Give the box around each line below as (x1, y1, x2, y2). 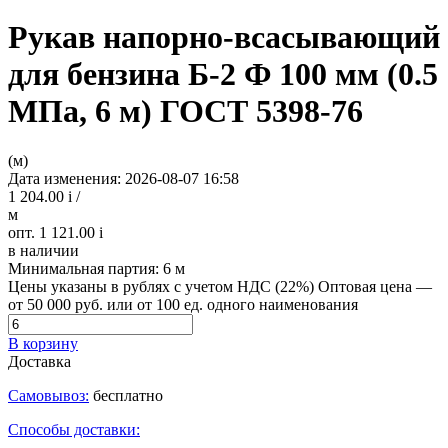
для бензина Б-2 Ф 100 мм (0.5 (8, 56, 438, 93)
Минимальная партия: (8, 259, 163, 277)
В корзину (8, 334, 78, 352)
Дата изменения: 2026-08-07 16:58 (8, 169, 239, 187)
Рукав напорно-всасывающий (8, 19, 440, 56)
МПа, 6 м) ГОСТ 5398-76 (8, 93, 363, 130)
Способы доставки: (8, 420, 140, 438)
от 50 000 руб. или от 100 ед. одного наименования (8, 295, 358, 313)
